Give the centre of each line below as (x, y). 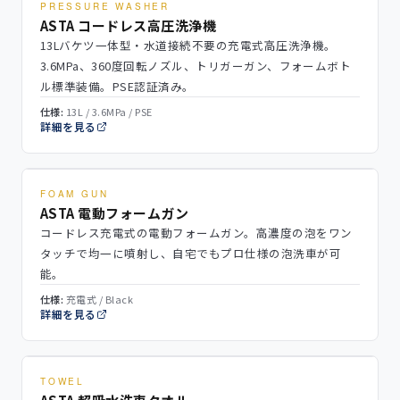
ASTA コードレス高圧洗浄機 (129, 25)
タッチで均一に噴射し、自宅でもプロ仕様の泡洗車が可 (191, 253)
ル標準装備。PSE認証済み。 (117, 86)
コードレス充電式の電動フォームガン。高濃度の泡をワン (196, 233)
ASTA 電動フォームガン (115, 213)
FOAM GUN (75, 194)
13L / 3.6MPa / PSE (108, 112)
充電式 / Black (99, 299)
